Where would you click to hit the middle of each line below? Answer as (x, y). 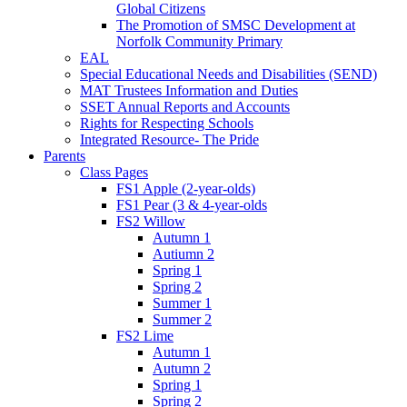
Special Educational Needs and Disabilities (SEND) (228, 74)
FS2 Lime (145, 335)
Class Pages (114, 172)
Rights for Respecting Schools (167, 123)
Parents (65, 155)
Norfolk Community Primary (199, 41)
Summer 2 (182, 319)
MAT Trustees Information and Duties (189, 90)
